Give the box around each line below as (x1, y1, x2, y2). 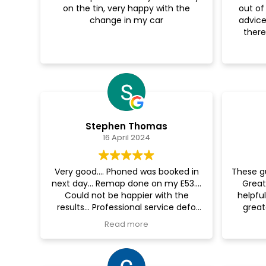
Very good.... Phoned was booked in (54, 165, 199, 178)
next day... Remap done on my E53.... (52, 177, 201, 189)
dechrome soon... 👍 (85, 224, 168, 237)
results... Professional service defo (57, 201, 196, 213)
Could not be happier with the (64, 189, 189, 201)
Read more (104, 218, 148, 229)
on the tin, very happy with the (63, 2, 190, 14)
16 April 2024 (103, 131, 150, 143)
